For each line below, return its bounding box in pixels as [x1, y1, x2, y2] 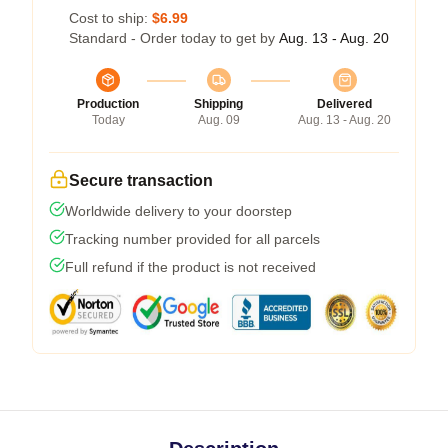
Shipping [194, 97, 243, 112]
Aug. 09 [197, 113, 240, 128]
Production [77, 97, 139, 112]
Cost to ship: [69, 10, 152, 27]
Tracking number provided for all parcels [65, 231, 320, 248]
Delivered [317, 97, 372, 112]
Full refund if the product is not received [65, 259, 316, 276]
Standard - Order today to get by [69, 30, 279, 47]
